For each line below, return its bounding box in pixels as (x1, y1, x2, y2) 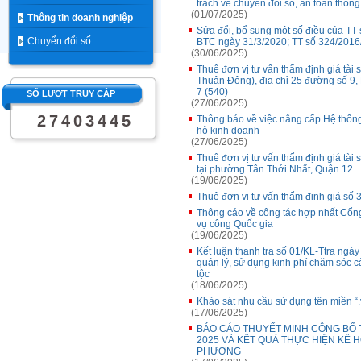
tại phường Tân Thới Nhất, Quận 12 (197, 164, 353, 175)
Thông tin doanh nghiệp (27, 12, 133, 23)
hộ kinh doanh (197, 125, 259, 136)
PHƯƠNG (197, 346, 241, 357)
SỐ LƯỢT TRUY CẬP (27, 89, 115, 98)
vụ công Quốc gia (197, 218, 273, 230)
